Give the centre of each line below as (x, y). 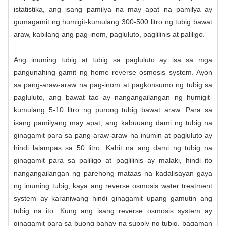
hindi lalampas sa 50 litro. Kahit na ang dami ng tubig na (113, 148)
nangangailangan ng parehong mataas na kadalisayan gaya (113, 173)
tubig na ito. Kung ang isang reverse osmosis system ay (113, 211)
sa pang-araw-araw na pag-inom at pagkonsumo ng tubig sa (113, 84)
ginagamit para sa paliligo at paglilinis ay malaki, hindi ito (113, 160)
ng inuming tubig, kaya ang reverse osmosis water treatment (113, 185)
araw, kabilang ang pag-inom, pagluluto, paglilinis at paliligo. (109, 34)
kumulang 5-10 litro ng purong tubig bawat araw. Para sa (113, 110)
